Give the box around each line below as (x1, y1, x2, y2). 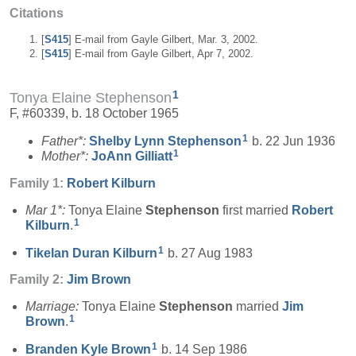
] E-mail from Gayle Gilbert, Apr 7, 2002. (68, 47, 253, 60)
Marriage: (25, 300, 82, 314)
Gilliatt (135, 149, 172, 163)
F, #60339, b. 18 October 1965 (10, 106, 179, 121)
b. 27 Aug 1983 (164, 246, 253, 260)
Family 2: (10, 273, 67, 287)
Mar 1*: (25, 203, 68, 217)
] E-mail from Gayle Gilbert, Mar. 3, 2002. (68, 33, 258, 45)
